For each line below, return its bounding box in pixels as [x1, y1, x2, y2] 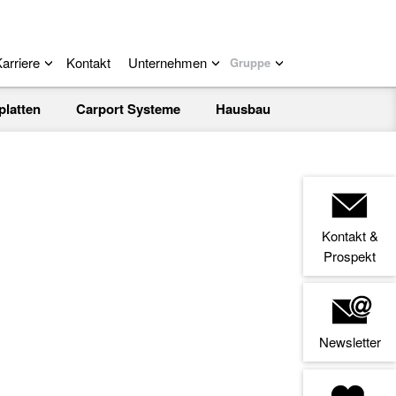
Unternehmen [128, 53, 207, 72]
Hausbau [216, 99, 270, 118]
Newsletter [318, 332, 381, 351]
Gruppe [230, 54, 270, 71]
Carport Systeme [76, 99, 180, 118]
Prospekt [324, 247, 376, 265]
